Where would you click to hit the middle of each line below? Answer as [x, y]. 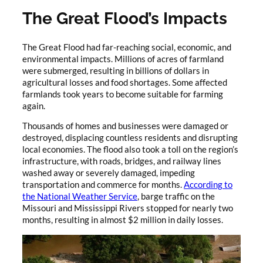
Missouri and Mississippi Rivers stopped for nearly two [128, 208]
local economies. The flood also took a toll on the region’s [130, 150]
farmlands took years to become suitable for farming [123, 94]
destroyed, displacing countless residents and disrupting [130, 138]
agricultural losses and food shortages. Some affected [125, 82]
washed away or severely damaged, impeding [109, 173]
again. [34, 106]
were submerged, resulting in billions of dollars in [116, 70]
